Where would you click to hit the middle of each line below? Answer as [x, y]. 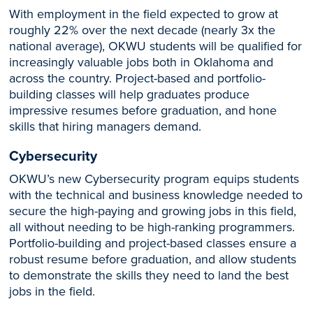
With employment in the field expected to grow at [144, 14]
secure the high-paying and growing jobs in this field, [153, 211]
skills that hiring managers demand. [105, 126]
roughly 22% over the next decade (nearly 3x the [143, 30]
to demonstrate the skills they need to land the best [149, 275]
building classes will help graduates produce [130, 94]
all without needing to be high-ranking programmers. [152, 227]
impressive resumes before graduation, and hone [143, 110]
